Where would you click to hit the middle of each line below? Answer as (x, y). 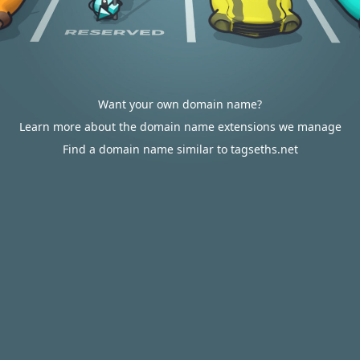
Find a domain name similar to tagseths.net (180, 149)
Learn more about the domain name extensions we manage (180, 127)
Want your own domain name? (180, 104)
